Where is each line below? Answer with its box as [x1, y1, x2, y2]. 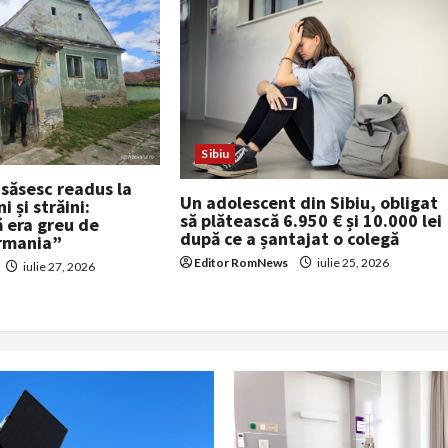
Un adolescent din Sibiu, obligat [180, 190, 439, 214]
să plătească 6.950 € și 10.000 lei [180, 208, 443, 232]
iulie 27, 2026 [21, 258, 96, 274]
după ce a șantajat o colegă [180, 226, 400, 250]
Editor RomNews [194, 254, 289, 270]
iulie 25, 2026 [315, 254, 390, 270]
